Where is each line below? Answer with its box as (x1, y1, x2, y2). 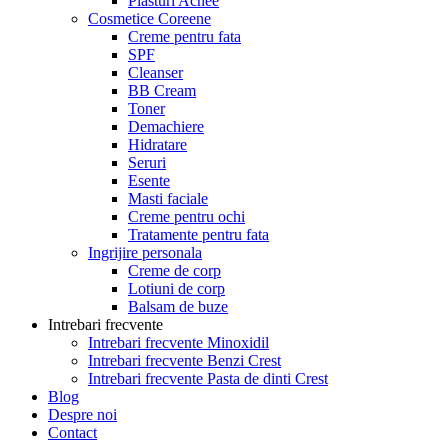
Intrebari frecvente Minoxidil (88, 334, 269, 351)
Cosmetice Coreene (88, 10, 211, 27)
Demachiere (128, 118, 204, 135)
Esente (128, 172, 170, 189)
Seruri (128, 154, 166, 171)
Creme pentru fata (128, 28, 241, 45)
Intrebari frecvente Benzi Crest (88, 352, 281, 369)
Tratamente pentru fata (128, 226, 269, 243)
